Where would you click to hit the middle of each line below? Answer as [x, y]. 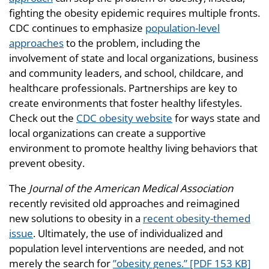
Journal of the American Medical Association [131, 189]
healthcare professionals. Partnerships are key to [123, 88]
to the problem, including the [132, 43]
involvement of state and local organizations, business [134, 58]
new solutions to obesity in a [76, 219]
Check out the [43, 118]
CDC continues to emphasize [77, 28]
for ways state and [216, 118]
